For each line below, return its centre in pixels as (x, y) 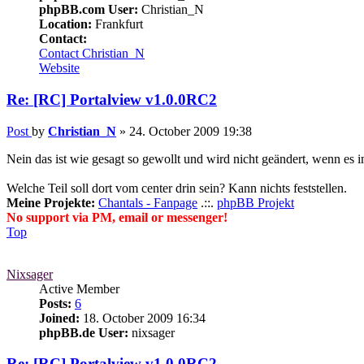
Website (59, 68)
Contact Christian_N (92, 54)
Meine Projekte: (51, 202)
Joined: (59, 318)
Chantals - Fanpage (148, 202)
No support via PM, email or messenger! (117, 217)
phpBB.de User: (84, 332)
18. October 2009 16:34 (143, 318)
